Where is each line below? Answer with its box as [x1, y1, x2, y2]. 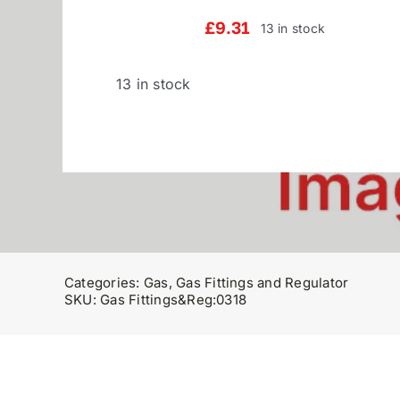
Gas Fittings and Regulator [176, 274, 349, 292]
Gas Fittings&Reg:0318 [100, 291, 247, 309]
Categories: [63, 274, 144, 292]
